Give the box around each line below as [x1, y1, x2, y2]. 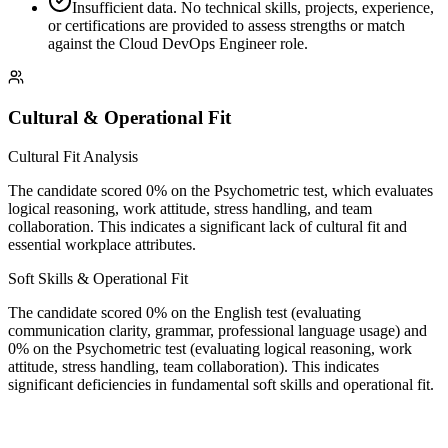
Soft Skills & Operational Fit [8, 270, 188, 288]
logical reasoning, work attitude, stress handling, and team [8, 200, 372, 218]
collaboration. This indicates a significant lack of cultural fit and [8, 218, 407, 236]
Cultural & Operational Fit [8, 107, 231, 129]
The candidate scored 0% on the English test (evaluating [8, 304, 361, 322]
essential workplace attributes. [8, 236, 196, 254]
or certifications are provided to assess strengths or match [48, 16, 405, 34]
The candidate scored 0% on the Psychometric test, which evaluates [8, 182, 433, 200]
